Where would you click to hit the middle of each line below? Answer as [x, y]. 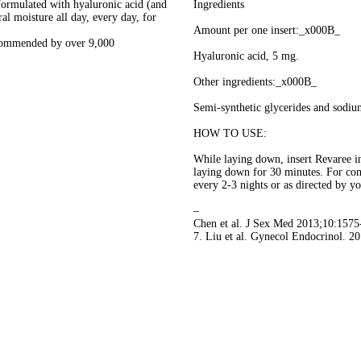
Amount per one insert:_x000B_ [267, 31]
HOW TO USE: [230, 134]
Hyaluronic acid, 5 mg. [246, 56]
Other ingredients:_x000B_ [255, 82]
